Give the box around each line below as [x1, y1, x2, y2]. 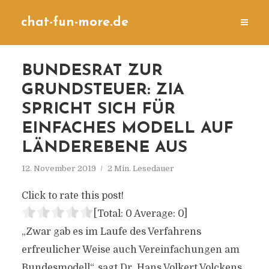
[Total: [93, 208, 125, 219]
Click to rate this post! [21, 190, 124, 201]
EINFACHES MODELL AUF [21, 121, 234, 137]
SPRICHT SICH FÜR [21, 101, 175, 118]
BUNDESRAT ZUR [21, 63, 163, 79]
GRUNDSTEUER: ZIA [21, 82, 184, 98]
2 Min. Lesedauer [107, 164, 174, 173]
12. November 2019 [21, 164, 96, 173]
